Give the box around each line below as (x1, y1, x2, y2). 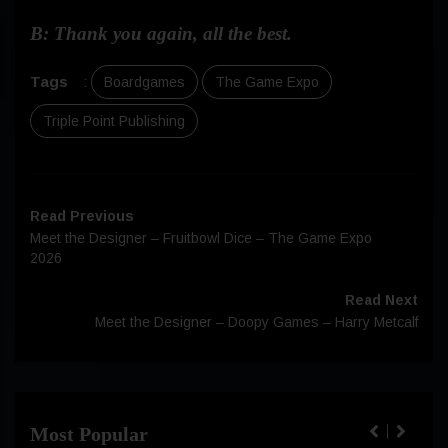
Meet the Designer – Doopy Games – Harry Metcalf (95, 313, 418, 330)
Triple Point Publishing (43, 112, 185, 129)
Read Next (345, 291, 418, 308)
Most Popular (30, 422, 148, 445)
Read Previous (30, 207, 134, 224)
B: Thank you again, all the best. (30, 22, 292, 44)
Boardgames (104, 73, 185, 90)
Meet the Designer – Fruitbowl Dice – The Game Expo (30, 229, 372, 246)
